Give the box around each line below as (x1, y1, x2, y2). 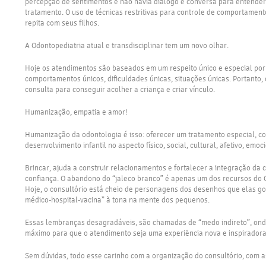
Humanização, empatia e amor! (25, 107, 128, 116)
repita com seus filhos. (25, 18, 99, 27)
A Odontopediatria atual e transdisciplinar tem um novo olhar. (25, 40, 229, 50)
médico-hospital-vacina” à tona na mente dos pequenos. (25, 195, 210, 204)
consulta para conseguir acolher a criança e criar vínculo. (25, 84, 215, 94)
